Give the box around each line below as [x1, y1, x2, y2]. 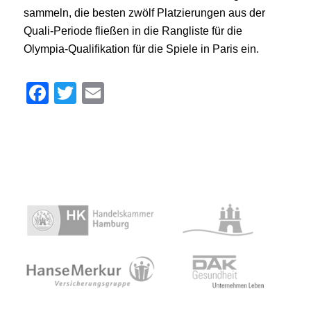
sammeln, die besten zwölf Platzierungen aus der [23, 7, 265, 19]
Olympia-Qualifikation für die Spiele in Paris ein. [23, 43, 259, 56]
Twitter [76, 80, 142, 106]
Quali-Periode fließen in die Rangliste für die [23, 25, 242, 37]
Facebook [48, 80, 147, 106]
